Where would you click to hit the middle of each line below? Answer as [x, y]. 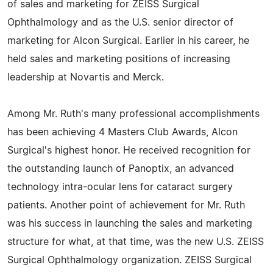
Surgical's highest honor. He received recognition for [129, 151]
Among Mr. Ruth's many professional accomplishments [133, 114]
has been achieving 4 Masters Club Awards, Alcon [122, 133]
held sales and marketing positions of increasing [119, 59]
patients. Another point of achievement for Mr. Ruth [126, 206]
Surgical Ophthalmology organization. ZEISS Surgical [129, 261]
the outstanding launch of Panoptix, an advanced [121, 169]
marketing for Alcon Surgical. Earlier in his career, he [128, 41]
